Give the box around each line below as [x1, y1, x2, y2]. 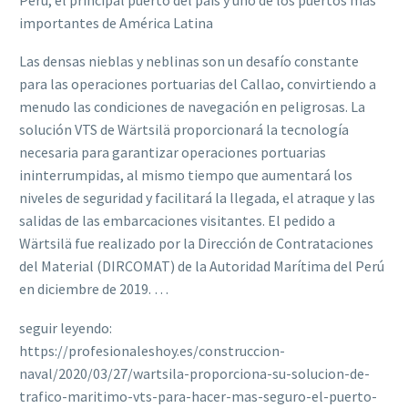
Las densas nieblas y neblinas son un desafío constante [19, 52, 359, 71]
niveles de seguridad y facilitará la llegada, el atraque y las [19, 189, 375, 208]
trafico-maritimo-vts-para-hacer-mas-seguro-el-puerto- [19, 386, 377, 405]
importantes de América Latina [19, 13, 213, 32]
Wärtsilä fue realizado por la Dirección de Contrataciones [19, 234, 373, 253]
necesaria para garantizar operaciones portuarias [19, 143, 326, 162]
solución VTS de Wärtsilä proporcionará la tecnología [19, 120, 349, 139]
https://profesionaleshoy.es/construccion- [19, 341, 285, 360]
